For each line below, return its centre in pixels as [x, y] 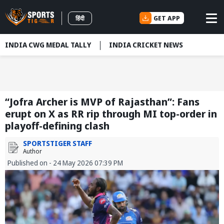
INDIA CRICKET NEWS [146, 45]
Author [32, 151]
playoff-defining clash [57, 126]
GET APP [167, 18]
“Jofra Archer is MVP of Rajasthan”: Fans [102, 102]
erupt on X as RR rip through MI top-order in [111, 114]
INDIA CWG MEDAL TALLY [48, 45]
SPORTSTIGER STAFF [57, 143]
